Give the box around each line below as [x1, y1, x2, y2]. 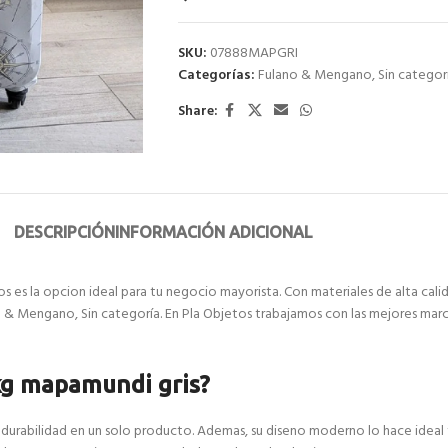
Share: [177, 99, 218, 123]
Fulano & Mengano [257, 64, 372, 87]
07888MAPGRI [209, 42, 298, 65]
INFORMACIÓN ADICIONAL [114, 223, 313, 241]
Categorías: [177, 64, 255, 87]
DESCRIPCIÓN [13, 223, 115, 241]
